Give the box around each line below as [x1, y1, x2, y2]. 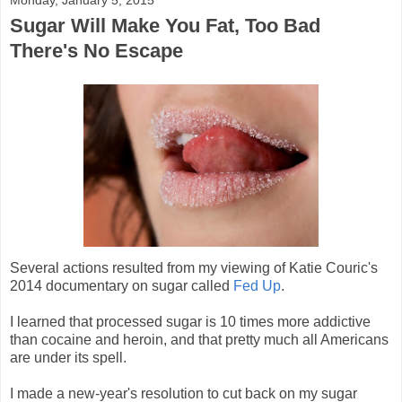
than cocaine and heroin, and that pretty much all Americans [10, 332, 389, 348]
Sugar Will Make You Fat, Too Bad [10, 13, 320, 37]
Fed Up [233, 278, 281, 294]
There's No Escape [10, 39, 183, 62]
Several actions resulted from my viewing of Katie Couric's [10, 260, 378, 276]
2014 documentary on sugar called [10, 278, 233, 294]
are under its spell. [10, 350, 127, 366]
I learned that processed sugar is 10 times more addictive [10, 314, 371, 330]
